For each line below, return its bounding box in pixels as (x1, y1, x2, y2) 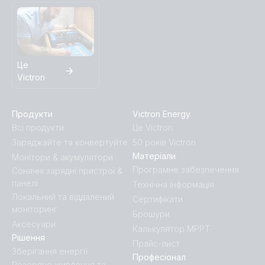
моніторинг (12, 203, 57, 214)
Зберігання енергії (12, 245, 88, 256)
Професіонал (132, 251, 186, 262)
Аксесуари (12, 218, 56, 229)
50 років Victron (132, 137, 196, 147)
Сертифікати (132, 193, 183, 204)
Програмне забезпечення (132, 164, 239, 174)
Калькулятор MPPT (132, 223, 210, 234)
